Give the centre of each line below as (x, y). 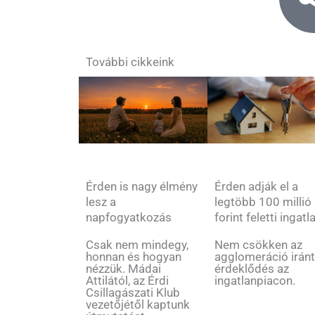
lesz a (101, 201)
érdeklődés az (252, 269)
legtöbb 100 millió (263, 202)
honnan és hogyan (134, 256)
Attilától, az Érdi (127, 280)
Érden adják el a (257, 187)
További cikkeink (130, 62)
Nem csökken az (259, 245)
